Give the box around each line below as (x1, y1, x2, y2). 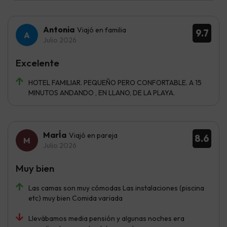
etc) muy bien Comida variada (28, 193, 123, 203)
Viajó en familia (77, 25, 126, 34)
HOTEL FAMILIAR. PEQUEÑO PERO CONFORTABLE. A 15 (28, 78, 202, 87)
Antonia (43, 24, 74, 34)
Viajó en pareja (69, 130, 118, 140)
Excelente (16, 56, 59, 69)
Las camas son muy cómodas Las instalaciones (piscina (28, 183, 204, 193)
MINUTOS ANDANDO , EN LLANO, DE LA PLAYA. (28, 88, 175, 97)
